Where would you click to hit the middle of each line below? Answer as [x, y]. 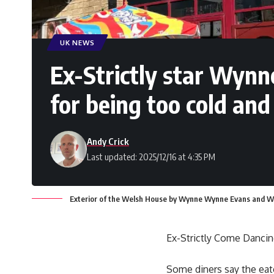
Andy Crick [108, 142]
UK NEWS [77, 43]
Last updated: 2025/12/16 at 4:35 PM [151, 157]
